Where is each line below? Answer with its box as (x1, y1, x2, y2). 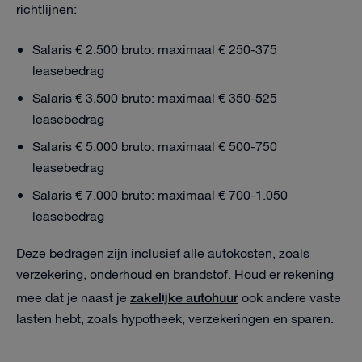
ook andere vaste (238, 288, 341, 309)
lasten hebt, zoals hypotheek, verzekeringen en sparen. (16, 309, 334, 330)
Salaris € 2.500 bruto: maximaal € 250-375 (32, 40, 277, 61)
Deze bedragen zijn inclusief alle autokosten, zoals (16, 244, 309, 264)
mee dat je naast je (16, 288, 130, 309)
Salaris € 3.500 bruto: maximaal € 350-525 (32, 89, 277, 109)
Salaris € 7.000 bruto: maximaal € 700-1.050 (32, 186, 288, 206)
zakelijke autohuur (130, 287, 238, 306)
